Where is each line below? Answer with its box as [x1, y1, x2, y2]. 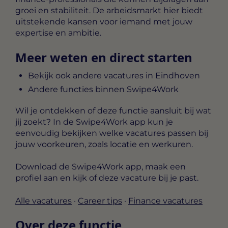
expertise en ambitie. [15, 28, 101, 38]
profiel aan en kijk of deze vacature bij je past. [15, 173, 198, 183]
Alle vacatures [15, 195, 72, 206]
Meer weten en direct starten [15, 48, 192, 66]
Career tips [78, 195, 122, 206]
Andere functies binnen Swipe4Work [28, 84, 179, 94]
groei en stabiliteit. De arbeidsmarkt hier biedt [15, 6, 203, 16]
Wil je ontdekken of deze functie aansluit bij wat [15, 105, 211, 116]
